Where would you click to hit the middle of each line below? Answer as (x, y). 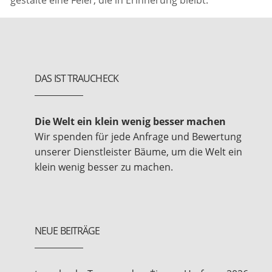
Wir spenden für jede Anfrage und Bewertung (138, 136)
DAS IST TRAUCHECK (76, 78)
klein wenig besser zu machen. (104, 167)
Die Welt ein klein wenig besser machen (131, 121)
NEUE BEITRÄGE (67, 231)
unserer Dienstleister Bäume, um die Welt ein (139, 151)
